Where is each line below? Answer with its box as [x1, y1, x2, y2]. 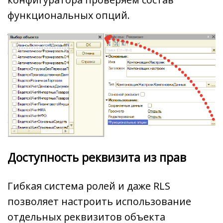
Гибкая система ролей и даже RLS [7, 179, 170, 193]
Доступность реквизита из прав [7, 149, 186, 165]
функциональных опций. [7, 8, 130, 22]
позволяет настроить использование [7, 195, 191, 209]
